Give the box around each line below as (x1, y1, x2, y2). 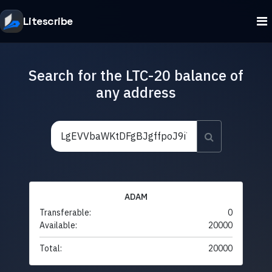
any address (96, 83, 176, 101)
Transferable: (39, 207, 91, 219)
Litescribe (23, 14, 73, 28)
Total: (39, 243, 62, 254)
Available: (39, 220, 77, 231)
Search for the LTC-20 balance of (29, 66, 243, 84)
